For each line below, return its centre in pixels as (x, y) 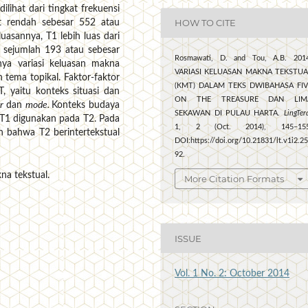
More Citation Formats (234, 179)
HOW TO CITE (206, 23)
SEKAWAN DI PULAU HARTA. (229, 113)
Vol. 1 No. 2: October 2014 (232, 274)
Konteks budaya (86, 106)
